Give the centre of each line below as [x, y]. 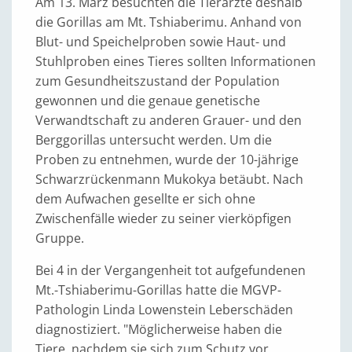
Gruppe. [60, 238]
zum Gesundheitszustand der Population [158, 81]
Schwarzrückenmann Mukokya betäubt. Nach [169, 180]
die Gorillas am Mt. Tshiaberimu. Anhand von [169, 22]
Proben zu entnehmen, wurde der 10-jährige [167, 160]
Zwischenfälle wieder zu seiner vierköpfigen [163, 219]
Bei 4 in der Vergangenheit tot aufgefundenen [170, 271]
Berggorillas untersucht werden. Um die [154, 140]
